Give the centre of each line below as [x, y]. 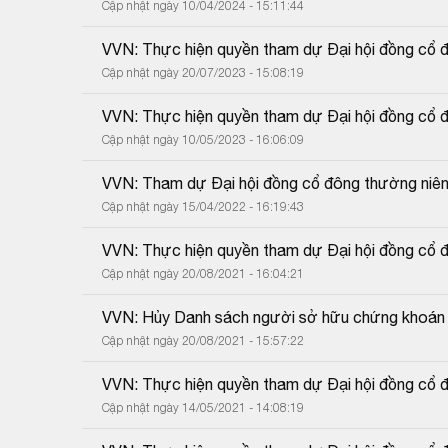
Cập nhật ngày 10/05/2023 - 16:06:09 [203, 139]
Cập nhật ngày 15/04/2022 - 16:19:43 [203, 206]
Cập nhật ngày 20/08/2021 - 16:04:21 [203, 273]
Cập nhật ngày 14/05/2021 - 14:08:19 [203, 407]
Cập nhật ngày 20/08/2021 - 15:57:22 [203, 340]
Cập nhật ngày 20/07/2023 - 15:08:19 [203, 72]
